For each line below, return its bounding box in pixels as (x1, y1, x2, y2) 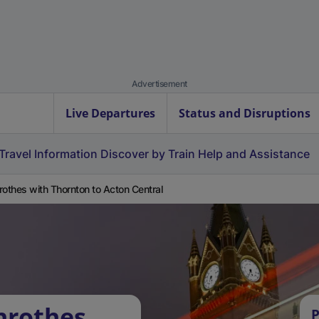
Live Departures (66, 105, 155, 121)
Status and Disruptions (179, 105, 310, 121)
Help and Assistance (198, 147, 310, 161)
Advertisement (132, 78, 187, 89)
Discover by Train (100, 147, 195, 161)
